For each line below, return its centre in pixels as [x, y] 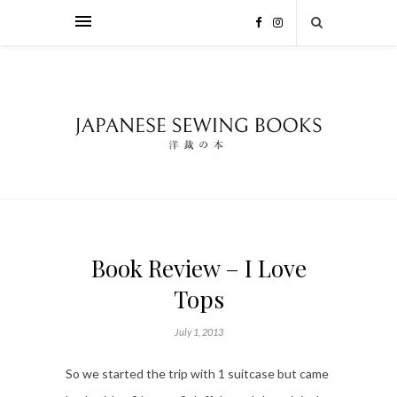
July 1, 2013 [198, 332]
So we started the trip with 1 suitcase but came [197, 374]
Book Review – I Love [198, 268]
